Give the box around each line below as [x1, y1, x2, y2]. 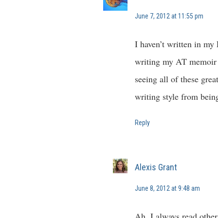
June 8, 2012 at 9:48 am [135, 184, 200, 193]
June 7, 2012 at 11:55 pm [135, 12, 203, 20]
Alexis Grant [135, 162, 177, 172]
